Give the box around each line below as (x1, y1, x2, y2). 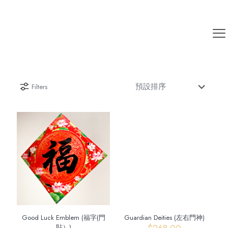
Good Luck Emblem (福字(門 (21, 213, 105, 223)
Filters (31, 81, 47, 92)
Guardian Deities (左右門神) (124, 213, 205, 223)
